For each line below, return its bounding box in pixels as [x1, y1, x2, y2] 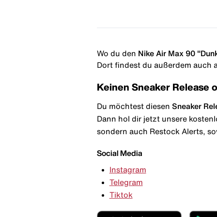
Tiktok [109, 191, 133, 199]
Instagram [109, 166, 146, 174]
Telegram [109, 178, 143, 186]
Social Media [97, 149, 142, 157]
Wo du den [97, 49, 136, 57]
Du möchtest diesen [97, 102, 172, 110]
